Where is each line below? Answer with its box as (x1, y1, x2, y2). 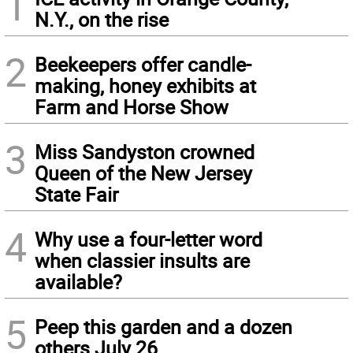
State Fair (35, 181, 118, 207)
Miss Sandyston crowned (35, 139, 255, 165)
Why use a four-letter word (35, 226, 262, 252)
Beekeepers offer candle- (35, 51, 251, 77)
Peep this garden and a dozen (35, 314, 292, 340)
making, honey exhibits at (35, 72, 256, 98)
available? (35, 269, 122, 295)
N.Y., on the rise (35, 6, 169, 32)
